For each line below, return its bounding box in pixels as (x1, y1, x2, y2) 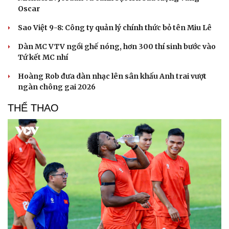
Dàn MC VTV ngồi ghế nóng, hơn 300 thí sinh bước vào (18, 42, 216, 52)
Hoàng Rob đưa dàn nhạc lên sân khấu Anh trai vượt (18, 72, 207, 81)
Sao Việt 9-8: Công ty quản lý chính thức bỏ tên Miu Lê (18, 23, 212, 33)
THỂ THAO (8, 102, 59, 114)
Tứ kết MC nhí (18, 53, 68, 62)
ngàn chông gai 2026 (18, 82, 96, 92)
